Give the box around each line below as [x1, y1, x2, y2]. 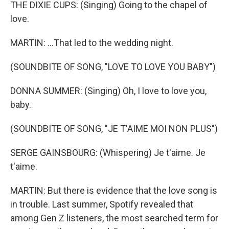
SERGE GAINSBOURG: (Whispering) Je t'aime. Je [10, 147, 205, 158]
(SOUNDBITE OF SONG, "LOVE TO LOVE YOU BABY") [10, 61, 216, 72]
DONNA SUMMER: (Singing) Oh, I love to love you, [10, 85, 207, 96]
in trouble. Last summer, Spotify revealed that [10, 199, 193, 210]
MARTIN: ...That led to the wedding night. [10, 37, 173, 48]
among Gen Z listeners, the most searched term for [10, 213, 218, 223]
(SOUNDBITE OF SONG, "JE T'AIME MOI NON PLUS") [10, 123, 218, 134]
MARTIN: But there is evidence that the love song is [10, 185, 217, 196]
